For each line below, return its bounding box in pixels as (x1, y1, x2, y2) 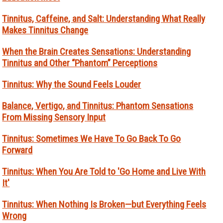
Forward (2, 144, 33, 156)
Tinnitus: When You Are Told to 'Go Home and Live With (2, 166, 206, 178)
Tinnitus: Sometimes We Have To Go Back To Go (2, 133, 181, 145)
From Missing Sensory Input (2, 111, 106, 123)
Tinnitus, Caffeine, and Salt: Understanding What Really (2, 13, 206, 25)
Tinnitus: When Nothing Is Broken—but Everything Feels (2, 199, 207, 211)
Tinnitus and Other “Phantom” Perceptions (2, 57, 158, 69)
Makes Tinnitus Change (2, 24, 89, 36)
